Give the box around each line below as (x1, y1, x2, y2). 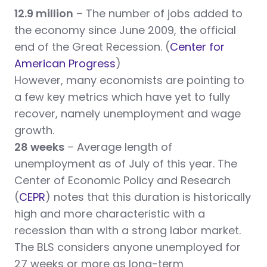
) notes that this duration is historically (45, 190, 251, 205)
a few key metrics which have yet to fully (14, 89, 230, 105)
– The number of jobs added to (73, 6, 243, 21)
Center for (170, 39, 225, 55)
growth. (14, 123, 54, 138)
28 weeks (14, 139, 64, 155)
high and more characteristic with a (14, 206, 205, 222)
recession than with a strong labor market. (14, 223, 241, 238)
